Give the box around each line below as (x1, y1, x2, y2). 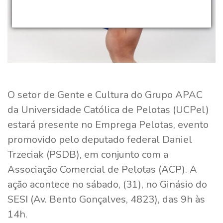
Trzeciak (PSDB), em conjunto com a (7, 147, 168, 161)
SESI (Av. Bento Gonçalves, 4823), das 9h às (7, 192, 205, 206)
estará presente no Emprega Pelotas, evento (7, 117, 209, 131)
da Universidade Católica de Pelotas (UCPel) (7, 103, 209, 116)
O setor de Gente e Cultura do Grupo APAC (7, 88, 203, 102)
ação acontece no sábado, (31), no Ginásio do (7, 177, 207, 191)
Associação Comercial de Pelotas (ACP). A (7, 162, 197, 176)
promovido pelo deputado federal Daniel (7, 132, 192, 146)
